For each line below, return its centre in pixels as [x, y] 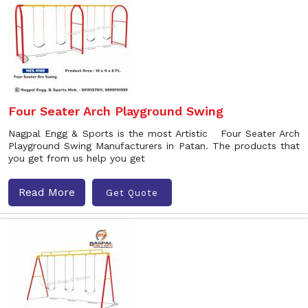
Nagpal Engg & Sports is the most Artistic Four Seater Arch [154, 133]
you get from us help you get [77, 158]
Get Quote [132, 192]
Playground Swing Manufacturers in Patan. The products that [154, 146]
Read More [47, 192]
